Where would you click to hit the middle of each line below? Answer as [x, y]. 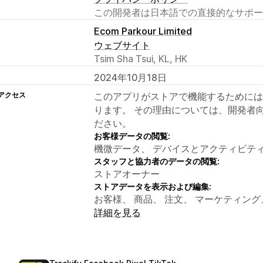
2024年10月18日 [130, 77]
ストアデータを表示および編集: [153, 186]
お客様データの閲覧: [132, 136]
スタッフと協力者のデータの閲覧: [157, 161]
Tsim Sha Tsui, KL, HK [141, 58]
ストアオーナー [127, 173]
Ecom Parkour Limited [143, 31]
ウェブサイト [122, 45]
